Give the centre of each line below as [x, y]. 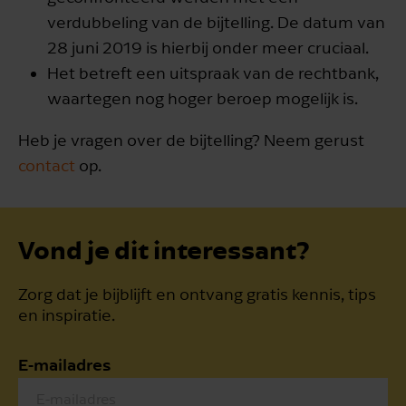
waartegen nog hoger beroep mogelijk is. [203, 98]
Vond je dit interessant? [164, 249]
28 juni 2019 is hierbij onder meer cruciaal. [208, 47]
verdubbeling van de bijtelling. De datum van [216, 22]
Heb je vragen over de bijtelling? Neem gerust [191, 140]
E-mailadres [64, 363]
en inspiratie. [67, 314]
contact [47, 165]
